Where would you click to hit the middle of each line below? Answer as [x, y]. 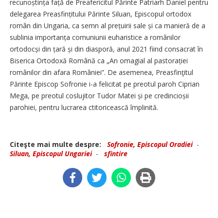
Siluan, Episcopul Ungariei [51, 153]
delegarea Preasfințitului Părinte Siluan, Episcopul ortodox [100, 14]
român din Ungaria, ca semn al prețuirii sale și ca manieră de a [108, 25]
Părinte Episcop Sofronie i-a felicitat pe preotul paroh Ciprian [105, 84]
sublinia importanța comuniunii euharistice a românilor [95, 37]
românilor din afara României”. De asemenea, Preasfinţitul [101, 72]
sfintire [116, 153]
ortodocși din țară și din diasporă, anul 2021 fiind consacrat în [106, 49]
